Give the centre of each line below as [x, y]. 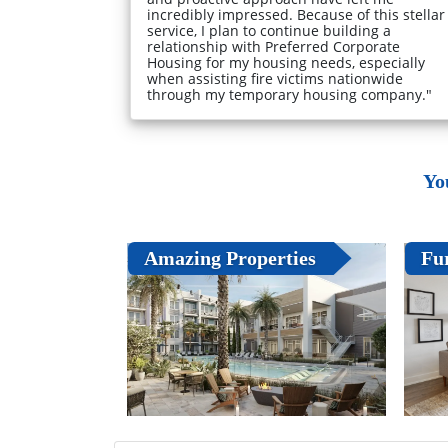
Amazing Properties [229, 258]
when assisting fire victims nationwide [275, 78]
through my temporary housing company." [289, 94]
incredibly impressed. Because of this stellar [296, 14]
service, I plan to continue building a [269, 30]
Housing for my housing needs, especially [286, 62]
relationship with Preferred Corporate [273, 46]
